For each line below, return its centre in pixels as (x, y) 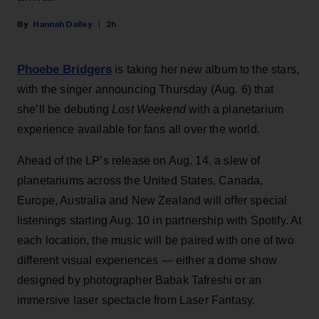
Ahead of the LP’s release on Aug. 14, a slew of (139, 161)
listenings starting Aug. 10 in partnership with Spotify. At (159, 220)
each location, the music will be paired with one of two (156, 240)
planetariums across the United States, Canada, (140, 181)
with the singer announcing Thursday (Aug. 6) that (145, 89)
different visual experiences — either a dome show (147, 260)
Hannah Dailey (63, 24)
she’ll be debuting (65, 109)
